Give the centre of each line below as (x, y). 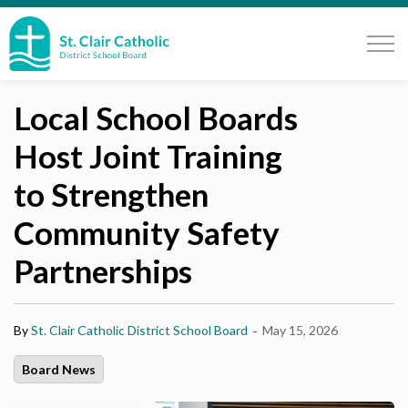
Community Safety (147, 232)
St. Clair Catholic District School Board (139, 330)
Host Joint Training (148, 156)
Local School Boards (156, 117)
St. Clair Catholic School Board (264, 26)
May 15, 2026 (300, 330)
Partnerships (103, 270)
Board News (59, 369)
